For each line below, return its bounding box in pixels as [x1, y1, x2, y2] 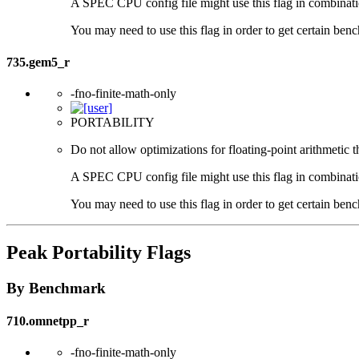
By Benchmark [6, 279, 106, 296]
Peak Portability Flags [6, 241, 191, 263]
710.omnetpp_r [6, 313, 89, 328]
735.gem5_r [6, 54, 70, 69]
